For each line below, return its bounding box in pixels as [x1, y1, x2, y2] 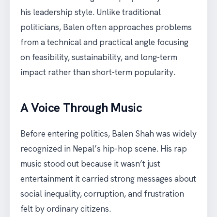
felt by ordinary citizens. [20, 203, 111, 215]
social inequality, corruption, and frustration [20, 188, 184, 200]
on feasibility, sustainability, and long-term [20, 52, 177, 63]
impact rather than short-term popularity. [20, 67, 175, 78]
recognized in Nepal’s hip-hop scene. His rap [20, 143, 187, 155]
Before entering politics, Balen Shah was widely [20, 128, 197, 139]
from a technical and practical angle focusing [20, 37, 188, 48]
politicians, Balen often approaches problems [20, 22, 192, 33]
